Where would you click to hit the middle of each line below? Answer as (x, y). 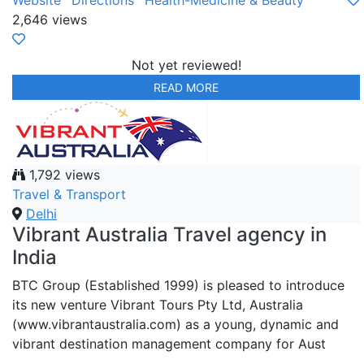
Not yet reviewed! (186, 65)
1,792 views (63, 175)
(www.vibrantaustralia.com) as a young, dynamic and (175, 325)
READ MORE (186, 88)
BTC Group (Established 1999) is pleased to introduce (178, 286)
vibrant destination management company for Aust (169, 344)
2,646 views (50, 20)
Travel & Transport (69, 195)
